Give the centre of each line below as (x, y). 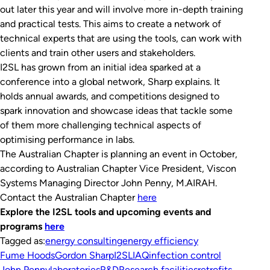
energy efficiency (160, 240)
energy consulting (84, 240)
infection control (185, 255)
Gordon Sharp (84, 255)
